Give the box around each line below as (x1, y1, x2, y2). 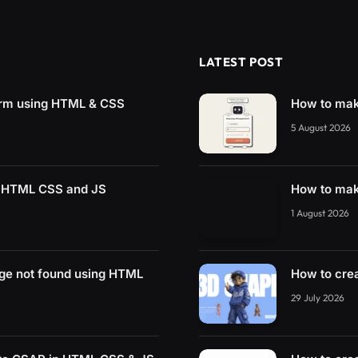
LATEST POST (199, 54, 284, 70)
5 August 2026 (291, 121, 351, 134)
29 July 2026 (291, 292, 344, 304)
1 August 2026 (291, 206, 349, 219)
